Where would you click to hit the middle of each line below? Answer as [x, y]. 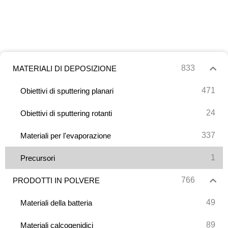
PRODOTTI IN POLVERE [56, 180]
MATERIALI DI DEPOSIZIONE [65, 68]
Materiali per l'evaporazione [66, 135]
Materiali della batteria [56, 203]
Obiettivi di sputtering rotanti [66, 113]
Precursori [38, 158]
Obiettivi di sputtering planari [67, 91]
